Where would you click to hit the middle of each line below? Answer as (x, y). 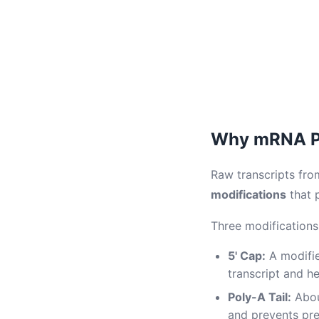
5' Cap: (247, 256)
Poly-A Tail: (260, 297)
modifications (249, 194)
